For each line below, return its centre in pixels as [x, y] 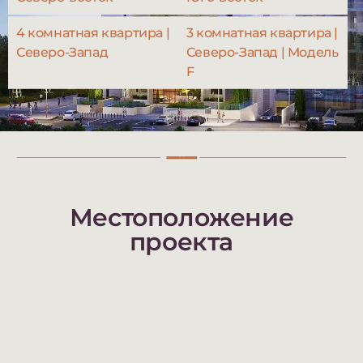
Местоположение [181, 217]
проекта [181, 241]
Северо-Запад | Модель [262, 52]
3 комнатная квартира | [262, 32]
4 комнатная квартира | [93, 32]
